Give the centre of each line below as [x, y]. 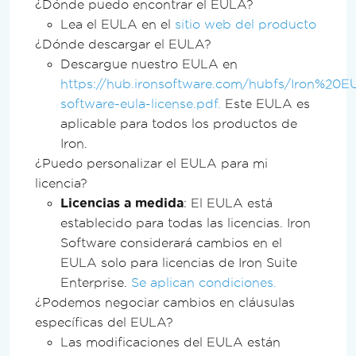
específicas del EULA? [104, 322]
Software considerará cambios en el [171, 242]
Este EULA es [265, 103]
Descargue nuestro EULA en [149, 64]
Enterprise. [96, 282]
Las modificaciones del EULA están [170, 342]
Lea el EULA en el [118, 24]
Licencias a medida [122, 203]
